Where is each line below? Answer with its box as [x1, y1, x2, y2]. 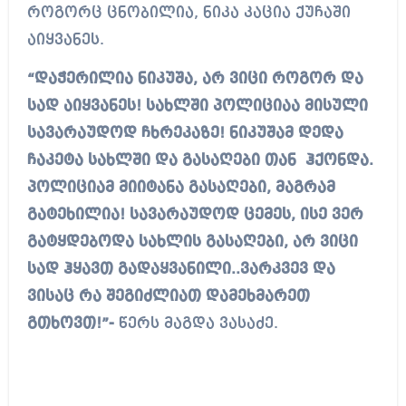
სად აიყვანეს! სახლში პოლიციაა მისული [26, 99, 368, 115]
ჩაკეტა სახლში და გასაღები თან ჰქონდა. [26, 153, 373, 169]
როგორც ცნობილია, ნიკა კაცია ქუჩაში [26, 5, 351, 22]
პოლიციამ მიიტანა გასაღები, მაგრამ [26, 180, 335, 197]
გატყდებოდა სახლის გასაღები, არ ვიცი [26, 235, 358, 251]
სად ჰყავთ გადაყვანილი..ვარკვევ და [26, 262, 335, 278]
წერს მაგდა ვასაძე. [113, 316, 278, 333]
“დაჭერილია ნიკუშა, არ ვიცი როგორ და [26, 72, 363, 88]
